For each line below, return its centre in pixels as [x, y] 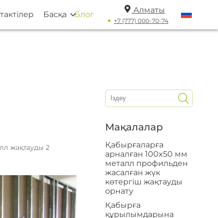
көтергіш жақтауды [144, 182]
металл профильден [146, 163]
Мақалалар [134, 127]
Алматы [149, 10]
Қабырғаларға [134, 145]
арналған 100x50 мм [146, 154]
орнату [119, 191]
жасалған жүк [133, 173]
